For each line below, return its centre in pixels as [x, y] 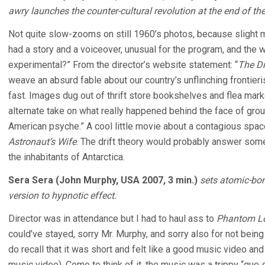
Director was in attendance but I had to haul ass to [112, 219]
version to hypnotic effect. [62, 195]
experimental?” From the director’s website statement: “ [123, 65]
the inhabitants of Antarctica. [67, 157]
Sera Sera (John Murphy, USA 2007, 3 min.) [103, 180]
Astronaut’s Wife [42, 142]
